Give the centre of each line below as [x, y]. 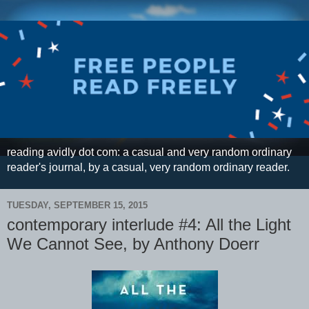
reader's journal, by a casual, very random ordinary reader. [148, 167]
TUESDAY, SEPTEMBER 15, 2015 [77, 206]
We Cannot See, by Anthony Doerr [133, 243]
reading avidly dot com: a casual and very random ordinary [149, 152]
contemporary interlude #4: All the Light [149, 224]
